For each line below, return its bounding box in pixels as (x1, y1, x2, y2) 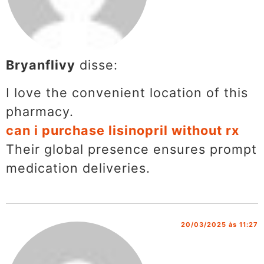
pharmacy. (6, 103, 74, 119)
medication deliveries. (6, 160, 150, 176)
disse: (80, 57, 118, 73)
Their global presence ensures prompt (6, 141, 257, 157)
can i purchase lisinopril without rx (6, 122, 239, 138)
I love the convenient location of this (6, 84, 248, 100)
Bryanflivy (6, 57, 75, 73)
